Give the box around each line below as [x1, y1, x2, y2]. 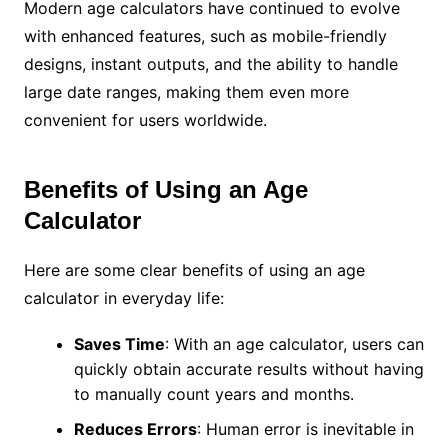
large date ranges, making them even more [23, 82, 349, 103]
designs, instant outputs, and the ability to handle [23, 54, 398, 75]
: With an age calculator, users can [164, 334, 424, 355]
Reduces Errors [73, 419, 197, 440]
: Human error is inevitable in [196, 419, 414, 440]
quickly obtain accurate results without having [73, 359, 424, 380]
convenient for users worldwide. [23, 110, 267, 131]
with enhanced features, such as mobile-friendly [23, 26, 387, 47]
